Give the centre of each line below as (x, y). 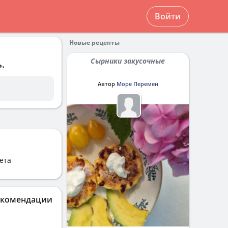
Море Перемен (137, 84)
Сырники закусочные (130, 61)
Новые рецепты (94, 42)
